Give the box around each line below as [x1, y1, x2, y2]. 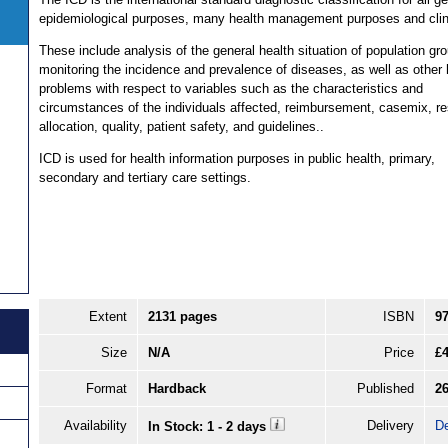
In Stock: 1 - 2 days [148, 419, 270, 435]
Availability [64, 418, 127, 434]
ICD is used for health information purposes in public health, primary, [39, 150, 435, 166]
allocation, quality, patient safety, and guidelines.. [39, 118, 324, 134]
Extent [89, 309, 127, 325]
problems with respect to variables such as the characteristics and [39, 80, 423, 96]
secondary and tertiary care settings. [39, 169, 251, 185]
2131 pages [148, 309, 217, 325]
